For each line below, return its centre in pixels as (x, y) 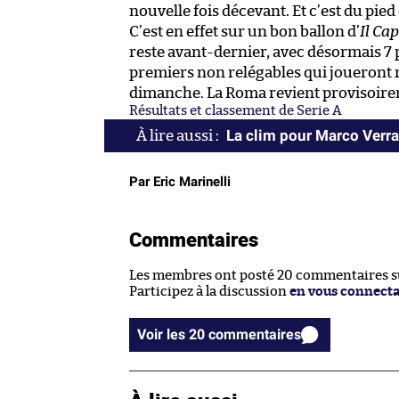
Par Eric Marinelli (180, 181)
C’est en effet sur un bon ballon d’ (244, 31)
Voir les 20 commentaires (255, 334)
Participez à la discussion (209, 291)
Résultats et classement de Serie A (236, 110)
